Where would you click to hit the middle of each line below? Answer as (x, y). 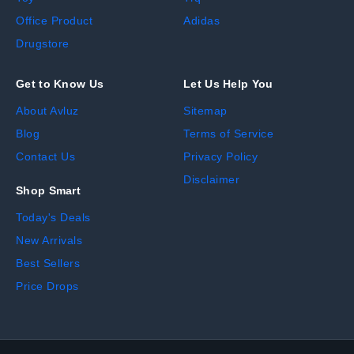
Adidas (201, 21)
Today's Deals (53, 218)
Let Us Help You (228, 84)
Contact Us (45, 157)
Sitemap (205, 111)
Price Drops (47, 286)
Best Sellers (48, 264)
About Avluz (47, 111)
